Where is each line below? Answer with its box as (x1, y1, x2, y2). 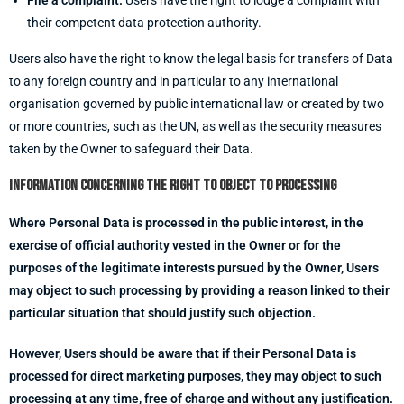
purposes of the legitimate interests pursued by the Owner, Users (9, 261, 379, 275)
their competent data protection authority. (27, 15, 262, 30)
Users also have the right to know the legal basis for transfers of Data (9, 51, 393, 66)
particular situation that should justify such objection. (9, 306, 316, 320)
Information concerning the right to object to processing (9, 177, 336, 195)
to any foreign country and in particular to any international (9, 74, 338, 88)
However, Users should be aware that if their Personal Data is (9, 346, 356, 361)
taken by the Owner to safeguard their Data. (9, 142, 253, 156)
